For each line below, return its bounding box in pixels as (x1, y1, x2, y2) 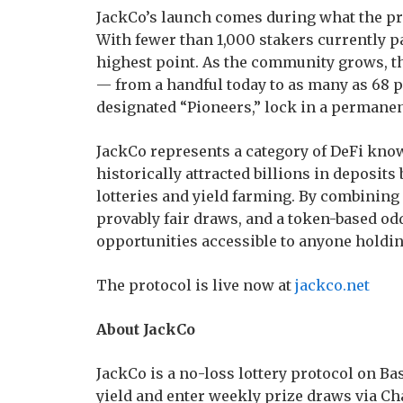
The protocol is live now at (96, 275, 295, 294)
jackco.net (295, 275, 370, 294)
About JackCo (96, 319, 195, 338)
